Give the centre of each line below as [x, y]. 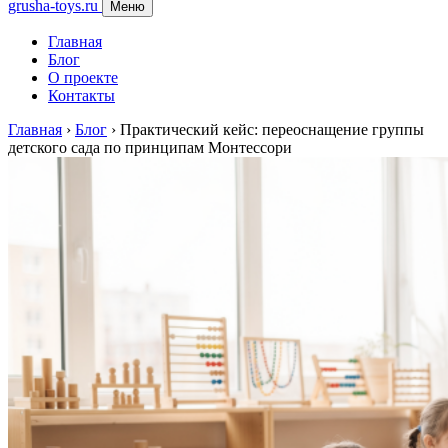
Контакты [81, 95]
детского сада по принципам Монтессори [150, 147]
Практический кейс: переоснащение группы [272, 129]
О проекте [83, 77]
